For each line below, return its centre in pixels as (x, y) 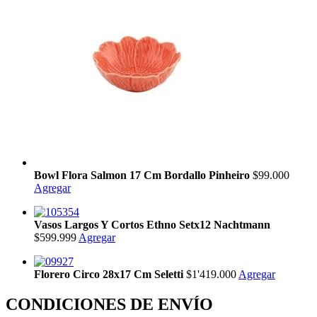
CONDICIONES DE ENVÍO (109, 304)
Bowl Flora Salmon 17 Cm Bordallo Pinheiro (143, 175)
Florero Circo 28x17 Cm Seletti (110, 275)
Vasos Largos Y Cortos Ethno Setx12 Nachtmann (152, 225)
